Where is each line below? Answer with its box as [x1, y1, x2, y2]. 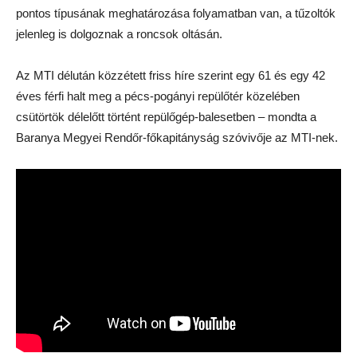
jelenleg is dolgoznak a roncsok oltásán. [16, 27, 222, 41]
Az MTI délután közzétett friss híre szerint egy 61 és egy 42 [16, 69, 325, 82]
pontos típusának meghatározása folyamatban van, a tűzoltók [16, 6, 335, 20]
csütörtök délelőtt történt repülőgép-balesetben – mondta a [16, 110, 316, 124]
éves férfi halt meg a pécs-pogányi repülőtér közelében [16, 89, 300, 103]
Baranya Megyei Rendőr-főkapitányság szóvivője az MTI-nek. [16, 131, 338, 144]
